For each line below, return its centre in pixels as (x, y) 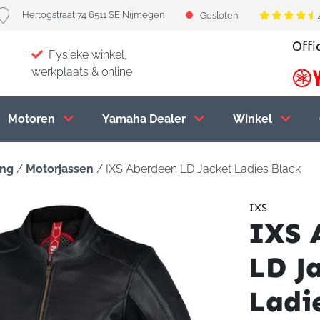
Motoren (32, 119)
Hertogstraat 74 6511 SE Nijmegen (93, 14)
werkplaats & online (81, 72)
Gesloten (219, 15)
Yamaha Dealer (145, 119)
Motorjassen (59, 169)
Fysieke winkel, (87, 55)
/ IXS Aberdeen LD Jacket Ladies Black (197, 169)
